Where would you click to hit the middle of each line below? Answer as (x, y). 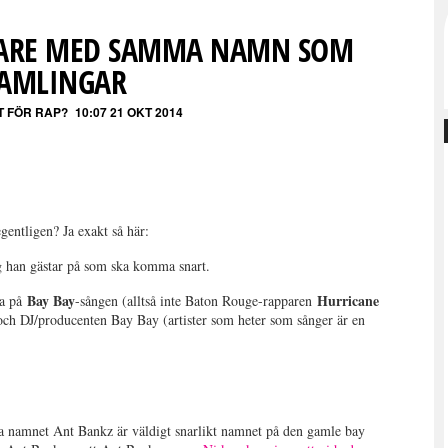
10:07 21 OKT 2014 (129, 111)
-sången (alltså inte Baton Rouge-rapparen (196, 301)
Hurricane (348, 301)
